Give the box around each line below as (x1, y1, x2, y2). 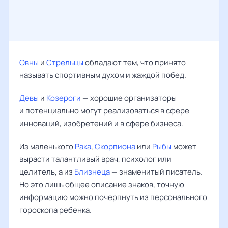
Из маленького (19, 141, 75, 152)
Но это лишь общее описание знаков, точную (19, 179, 184, 190)
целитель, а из (19, 166, 74, 177)
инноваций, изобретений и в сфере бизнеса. (19, 118, 183, 129)
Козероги (46, 93, 81, 103)
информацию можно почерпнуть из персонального (19, 192, 207, 203)
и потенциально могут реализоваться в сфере (19, 105, 189, 116)
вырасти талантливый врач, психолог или (19, 154, 172, 164)
